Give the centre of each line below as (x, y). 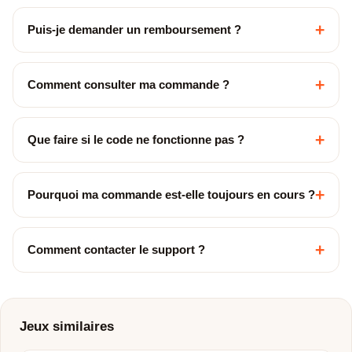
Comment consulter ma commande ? (128, 84)
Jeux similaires (67, 326)
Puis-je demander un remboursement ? (134, 29)
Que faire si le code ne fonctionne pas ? (136, 139)
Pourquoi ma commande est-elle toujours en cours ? (171, 194)
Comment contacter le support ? (116, 249)
